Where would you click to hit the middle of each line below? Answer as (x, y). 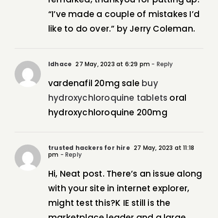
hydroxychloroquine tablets (108, 98)
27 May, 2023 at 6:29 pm (112, 64)
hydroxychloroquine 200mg (108, 113)
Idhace (60, 64)
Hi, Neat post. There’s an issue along (125, 174)
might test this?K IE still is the (109, 203)
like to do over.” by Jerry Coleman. (122, 29)
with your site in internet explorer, (119, 189)
